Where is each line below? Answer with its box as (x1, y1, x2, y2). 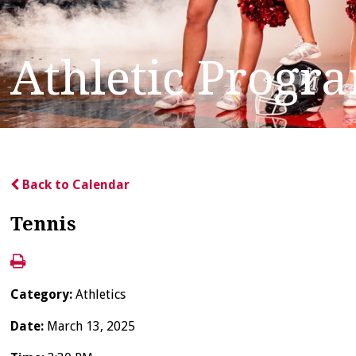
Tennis (10, 212, 77, 235)
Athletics (75, 286, 126, 302)
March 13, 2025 (47, 318, 136, 334)
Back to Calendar (19, 176, 130, 192)
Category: (10, 286, 76, 302)
